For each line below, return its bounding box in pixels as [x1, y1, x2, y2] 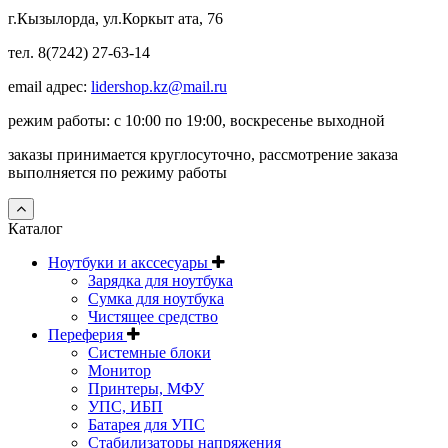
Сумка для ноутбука [88, 289, 224, 307]
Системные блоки [88, 343, 211, 361]
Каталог [8, 219, 63, 237]
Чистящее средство [88, 307, 218, 325]
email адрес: [8, 77, 91, 95]
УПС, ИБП [88, 397, 163, 415]
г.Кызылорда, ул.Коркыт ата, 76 [8, 9, 223, 27]
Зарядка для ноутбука [88, 271, 233, 289]
